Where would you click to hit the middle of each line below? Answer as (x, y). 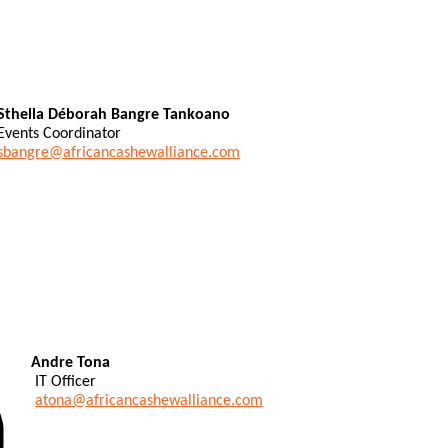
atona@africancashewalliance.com (149, 400)
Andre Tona (68, 362)
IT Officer (61, 381)
